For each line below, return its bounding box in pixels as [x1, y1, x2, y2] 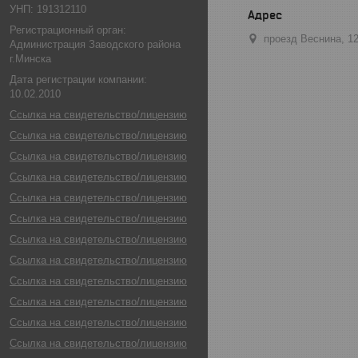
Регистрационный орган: [10, 24, 126, 37]
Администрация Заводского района [10, 38, 181, 51]
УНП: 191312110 [10, 3, 86, 16]
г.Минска [10, 53, 51, 66]
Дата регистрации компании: [10, 74, 147, 86]
